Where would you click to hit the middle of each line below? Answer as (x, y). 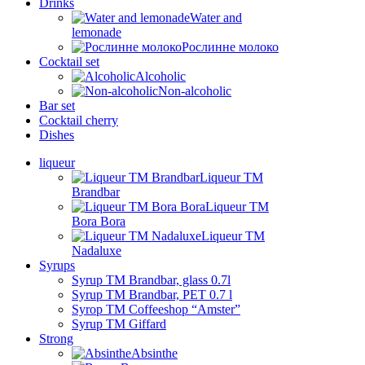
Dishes (57, 135)
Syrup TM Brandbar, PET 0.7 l (152, 295)
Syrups (57, 266)
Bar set (57, 106)
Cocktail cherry (79, 121)
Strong (56, 339)
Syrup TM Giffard (119, 324)
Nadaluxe (97, 251)
